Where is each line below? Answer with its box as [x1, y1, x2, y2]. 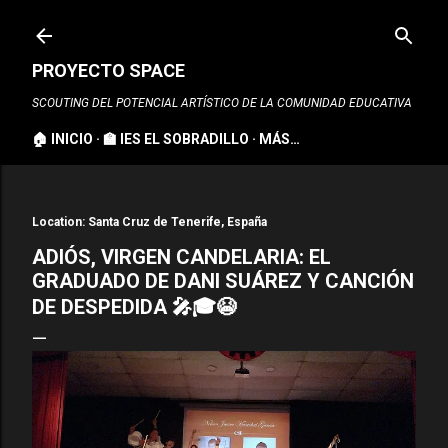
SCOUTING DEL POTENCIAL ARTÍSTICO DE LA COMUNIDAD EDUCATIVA [32, 96, 412, 110]
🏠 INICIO [32, 131, 93, 147]
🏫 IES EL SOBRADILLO [103, 131, 249, 147]
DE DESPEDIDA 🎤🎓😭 [32, 295, 236, 319]
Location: [32, 215, 88, 229]
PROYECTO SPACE [32, 60, 185, 81]
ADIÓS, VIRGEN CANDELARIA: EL [32, 245, 331, 269]
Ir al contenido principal [120, 13, 328, 37]
